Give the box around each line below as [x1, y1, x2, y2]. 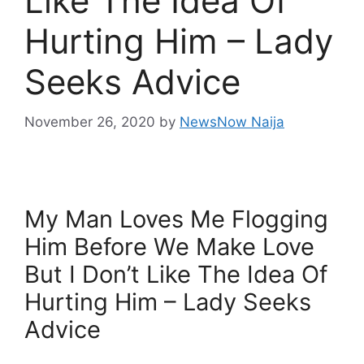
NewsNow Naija [180, 113, 284, 130]
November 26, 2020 [24, 113, 155, 130]
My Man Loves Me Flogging [24, 204, 328, 233]
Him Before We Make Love [24, 232, 314, 261]
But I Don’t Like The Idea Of [24, 259, 327, 288]
